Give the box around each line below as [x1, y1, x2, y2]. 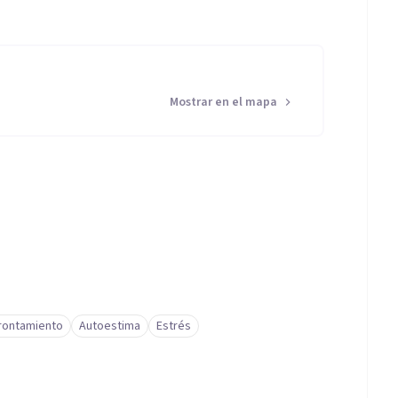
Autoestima [79, 317, 140, 335]
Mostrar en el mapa [170, 93, 277, 111]
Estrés [156, 317, 191, 335]
